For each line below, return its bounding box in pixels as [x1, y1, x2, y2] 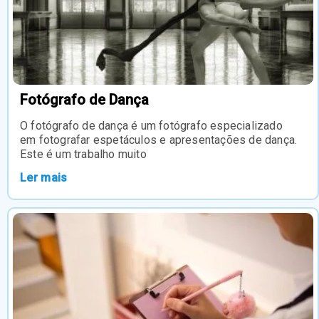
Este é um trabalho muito [20, 147, 147, 161]
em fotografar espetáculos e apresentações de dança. [20, 132, 298, 147]
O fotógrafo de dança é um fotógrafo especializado [20, 118, 283, 132]
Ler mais [20, 170, 68, 184]
